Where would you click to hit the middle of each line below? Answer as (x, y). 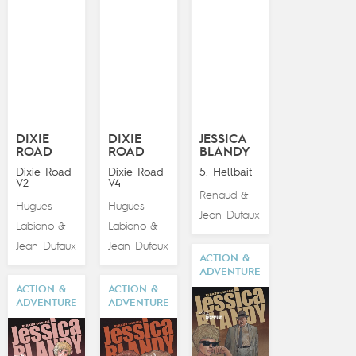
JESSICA (223, 139)
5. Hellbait (226, 172)
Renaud (219, 195)
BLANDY (225, 152)
